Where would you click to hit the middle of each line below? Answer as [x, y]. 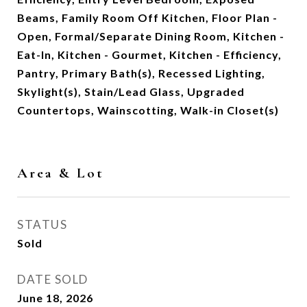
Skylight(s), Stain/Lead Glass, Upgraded [131, 91]
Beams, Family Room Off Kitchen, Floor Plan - [147, 17]
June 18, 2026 [55, 298]
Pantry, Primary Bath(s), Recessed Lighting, [141, 73]
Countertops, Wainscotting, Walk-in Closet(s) [148, 110]
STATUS [42, 224]
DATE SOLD [53, 279]
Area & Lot [61, 173]
